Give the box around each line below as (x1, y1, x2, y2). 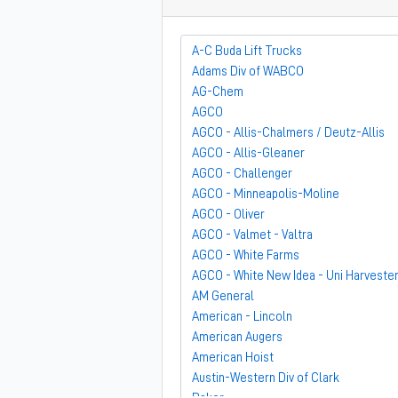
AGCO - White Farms (192, 249, 299, 262)
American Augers (192, 330, 283, 344)
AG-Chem (192, 85, 243, 99)
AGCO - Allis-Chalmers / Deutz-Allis (192, 126, 385, 139)
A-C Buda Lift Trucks (192, 44, 302, 58)
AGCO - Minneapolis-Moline (192, 187, 339, 201)
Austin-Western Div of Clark (192, 371, 339, 385)
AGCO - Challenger (192, 167, 292, 180)
